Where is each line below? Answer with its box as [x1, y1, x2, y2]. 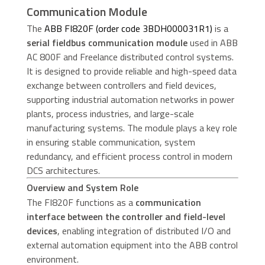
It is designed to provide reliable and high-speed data [26, 64, 237, 79]
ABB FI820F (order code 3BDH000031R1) [44, 21, 212, 36]
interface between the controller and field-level [26, 209, 225, 224]
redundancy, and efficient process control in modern [26, 149, 232, 164]
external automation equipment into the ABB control [26, 238, 238, 253]
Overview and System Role [26, 180, 138, 195]
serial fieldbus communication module [26, 35, 188, 50]
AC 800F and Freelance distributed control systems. [26, 50, 234, 64]
